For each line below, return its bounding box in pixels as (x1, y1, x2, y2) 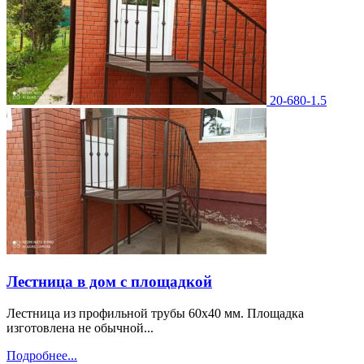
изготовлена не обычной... (6, 320, 154, 335)
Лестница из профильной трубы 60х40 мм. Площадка (6, 305, 304, 320)
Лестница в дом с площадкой (6, 272, 212, 290)
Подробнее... (6, 348, 77, 362)
